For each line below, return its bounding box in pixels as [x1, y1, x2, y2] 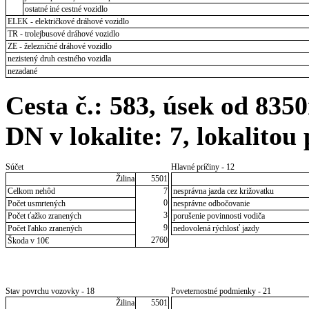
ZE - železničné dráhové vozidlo [7, 41, 112, 52]
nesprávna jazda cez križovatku [172, 186, 274, 196]
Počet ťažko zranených [7, 210, 81, 221]
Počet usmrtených [7, 198, 66, 208]
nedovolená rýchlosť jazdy [172, 223, 259, 233]
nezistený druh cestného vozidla [7, 54, 111, 64]
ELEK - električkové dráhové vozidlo [7, 17, 129, 27]
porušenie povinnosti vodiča [172, 210, 265, 221]
